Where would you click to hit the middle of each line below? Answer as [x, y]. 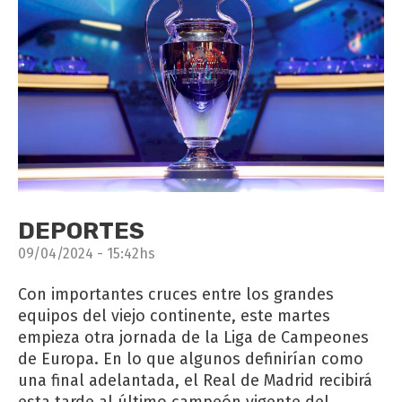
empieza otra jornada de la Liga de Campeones [193, 337]
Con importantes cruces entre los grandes [176, 294]
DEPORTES [81, 231]
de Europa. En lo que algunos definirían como [191, 358]
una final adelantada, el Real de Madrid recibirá [195, 380]
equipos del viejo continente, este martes [174, 315]
